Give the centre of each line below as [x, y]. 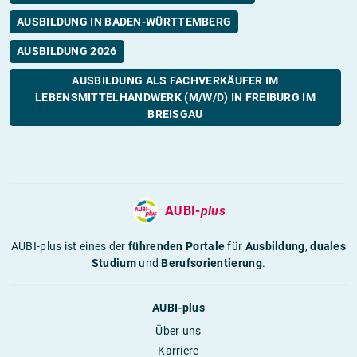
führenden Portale [177, 246]
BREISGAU [175, 114]
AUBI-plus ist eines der [70, 246]
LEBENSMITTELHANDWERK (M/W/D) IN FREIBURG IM [175, 97]
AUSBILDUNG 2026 [67, 51]
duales [328, 246]
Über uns [178, 330]
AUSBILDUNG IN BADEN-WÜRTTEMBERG [124, 21]
